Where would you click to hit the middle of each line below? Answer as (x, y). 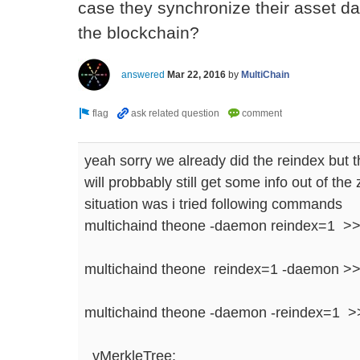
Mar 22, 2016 (196, 74)
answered (143, 74)
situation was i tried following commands (213, 203)
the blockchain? (139, 33)
